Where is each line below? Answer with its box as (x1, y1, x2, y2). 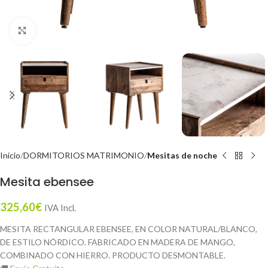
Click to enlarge (35, 26, 93, 35)
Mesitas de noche (147, 150, 217, 160)
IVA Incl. (44, 203, 76, 213)
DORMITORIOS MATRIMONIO (23, 150, 144, 160)
